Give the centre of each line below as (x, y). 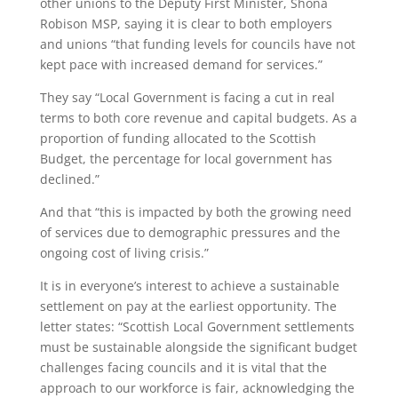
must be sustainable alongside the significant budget (198, 347)
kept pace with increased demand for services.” (181, 64)
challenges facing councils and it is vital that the (183, 367)
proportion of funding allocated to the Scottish (178, 138)
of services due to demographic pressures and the (190, 232)
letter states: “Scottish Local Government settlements (197, 326)
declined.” (69, 179)
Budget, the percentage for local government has (186, 159)
